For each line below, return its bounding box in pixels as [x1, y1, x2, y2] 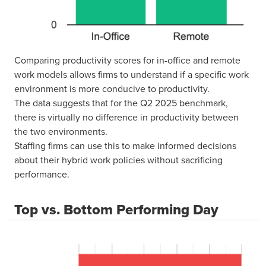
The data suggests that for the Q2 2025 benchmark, [14, 96, 228, 110]
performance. [14, 167, 69, 181]
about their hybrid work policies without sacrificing [14, 153, 223, 167]
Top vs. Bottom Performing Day [14, 199, 218, 221]
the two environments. [14, 125, 107, 138]
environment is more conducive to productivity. [14, 82, 210, 96]
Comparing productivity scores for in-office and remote [14, 53, 240, 67]
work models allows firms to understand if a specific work [14, 68, 249, 81]
